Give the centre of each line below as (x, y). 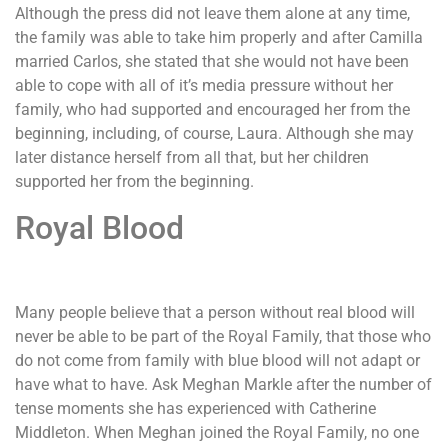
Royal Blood (99, 227)
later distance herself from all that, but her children (192, 158)
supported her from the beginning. (134, 182)
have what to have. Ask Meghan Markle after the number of (223, 384)
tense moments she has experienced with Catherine (195, 408)
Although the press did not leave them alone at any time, (212, 14)
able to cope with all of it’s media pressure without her (204, 86)
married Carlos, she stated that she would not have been (212, 62)
